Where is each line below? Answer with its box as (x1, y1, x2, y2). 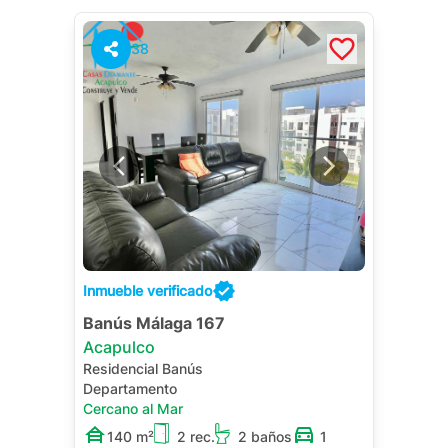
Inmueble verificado (83, 282, 212, 299)
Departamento (83, 380, 177, 397)
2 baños (238, 428, 292, 445)
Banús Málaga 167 (83, 313, 225, 333)
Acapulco (83, 337, 155, 357)
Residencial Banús (83, 360, 203, 377)
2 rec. (177, 428, 215, 445)
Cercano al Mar (83, 400, 183, 417)
